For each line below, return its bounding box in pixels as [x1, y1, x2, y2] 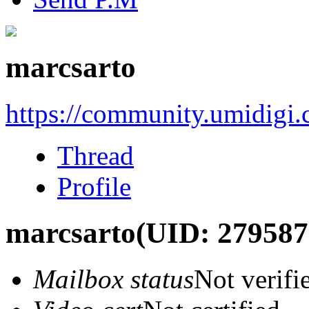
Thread [57, 140, 134, 170]
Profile [57, 171, 131, 201]
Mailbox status [33, 263, 194, 294]
